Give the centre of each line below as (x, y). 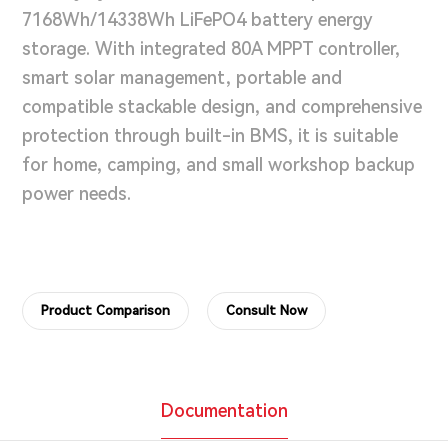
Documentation (224, 411)
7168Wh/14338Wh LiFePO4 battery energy (198, 19)
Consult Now (267, 311)
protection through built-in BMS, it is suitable (210, 135)
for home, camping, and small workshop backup (219, 164)
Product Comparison (106, 311)
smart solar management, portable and (182, 77)
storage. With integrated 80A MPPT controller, (211, 48)
